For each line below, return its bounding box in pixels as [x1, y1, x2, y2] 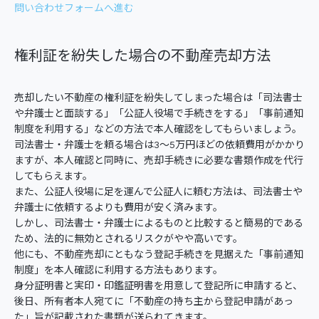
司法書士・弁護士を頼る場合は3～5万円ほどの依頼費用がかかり [14, 140, 305, 151]
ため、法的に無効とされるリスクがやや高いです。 [14, 234, 243, 245]
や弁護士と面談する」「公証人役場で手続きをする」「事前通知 [14, 109, 303, 120]
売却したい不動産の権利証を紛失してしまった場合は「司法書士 [14, 93, 303, 104]
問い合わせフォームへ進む [14, 4, 134, 14]
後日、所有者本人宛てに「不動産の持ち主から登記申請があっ [14, 297, 293, 308]
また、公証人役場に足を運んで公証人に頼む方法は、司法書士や [14, 187, 303, 198]
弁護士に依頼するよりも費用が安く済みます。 [14, 203, 223, 214]
